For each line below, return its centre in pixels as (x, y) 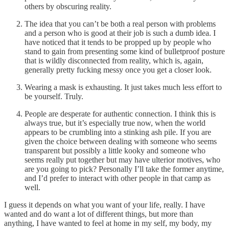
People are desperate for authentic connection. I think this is (120, 113)
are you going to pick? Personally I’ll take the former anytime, (124, 169)
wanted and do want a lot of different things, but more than (99, 214)
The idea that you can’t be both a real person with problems (120, 24)
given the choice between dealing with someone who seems (121, 141)
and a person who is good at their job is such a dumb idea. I (120, 33)
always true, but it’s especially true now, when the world (115, 123)
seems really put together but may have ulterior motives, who (122, 159)
